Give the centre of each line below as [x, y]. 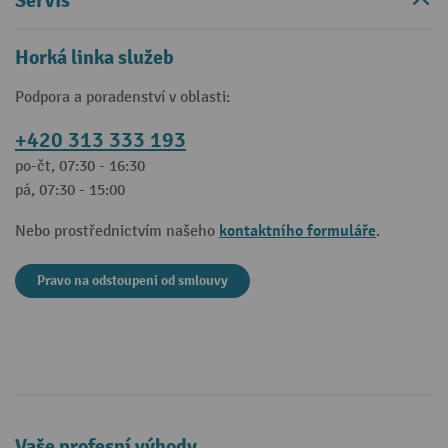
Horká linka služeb [94, 57]
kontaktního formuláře [297, 231]
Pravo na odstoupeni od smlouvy [132, 280]
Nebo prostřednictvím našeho [117, 231]
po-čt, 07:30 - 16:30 [80, 166]
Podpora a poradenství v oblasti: [122, 97]
